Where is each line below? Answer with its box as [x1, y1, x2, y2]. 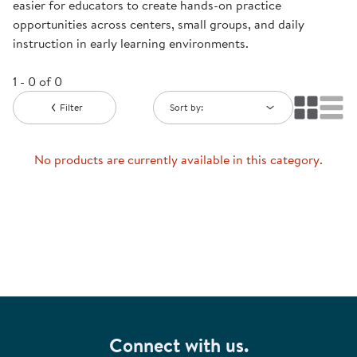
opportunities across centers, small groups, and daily [13, 15, 304, 33]
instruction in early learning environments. [13, 34, 249, 53]
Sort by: [170, 100, 203, 115]
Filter [59, 100, 83, 115]
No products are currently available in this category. [34, 151, 323, 169]
